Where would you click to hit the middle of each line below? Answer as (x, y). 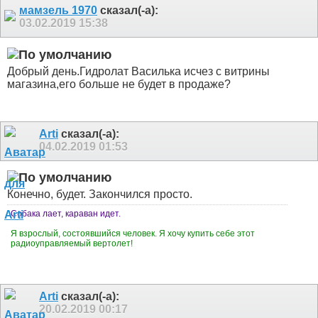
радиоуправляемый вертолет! (73, 243)
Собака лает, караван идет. (66, 213)
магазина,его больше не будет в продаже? (119, 84)
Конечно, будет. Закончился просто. (100, 194)
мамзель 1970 (58, 11)
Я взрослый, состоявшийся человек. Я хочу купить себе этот (133, 233)
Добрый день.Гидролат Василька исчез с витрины (138, 71)
